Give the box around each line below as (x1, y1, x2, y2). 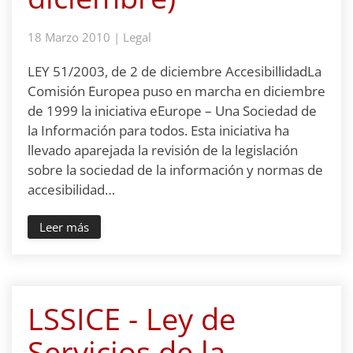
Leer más (39, 219, 89, 235)
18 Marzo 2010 (28, 29, 110, 45)
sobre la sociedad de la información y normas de (28, 161, 323, 179)
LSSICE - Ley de (28, 298, 236, 339)
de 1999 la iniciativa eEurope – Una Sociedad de (28, 102, 317, 120)
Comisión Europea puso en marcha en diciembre (28, 82, 325, 100)
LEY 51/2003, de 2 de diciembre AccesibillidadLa (28, 62, 321, 80)
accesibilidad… (28, 180, 115, 199)
